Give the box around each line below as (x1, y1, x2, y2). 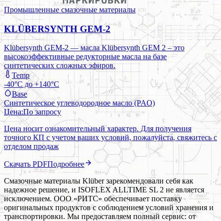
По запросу (23, 108, 61, 116)
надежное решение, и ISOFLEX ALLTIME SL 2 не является (4, 185, 204, 194)
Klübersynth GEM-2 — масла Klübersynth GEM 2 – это (4, 43, 184, 52)
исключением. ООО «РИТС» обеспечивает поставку (4, 194, 182, 203)
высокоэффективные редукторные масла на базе (4, 52, 167, 61)
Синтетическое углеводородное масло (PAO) (4, 99, 155, 108)
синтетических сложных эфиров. (4, 61, 115, 70)
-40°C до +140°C (4, 80, 59, 89)
